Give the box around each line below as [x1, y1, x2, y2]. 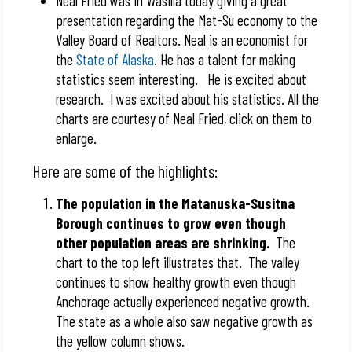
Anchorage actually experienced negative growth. [56, 292, 313, 310]
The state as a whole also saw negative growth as [56, 312, 313, 330]
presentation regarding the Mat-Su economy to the [56, 11, 318, 29]
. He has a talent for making [154, 50, 296, 68]
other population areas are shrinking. [56, 233, 270, 251]
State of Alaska [76, 50, 155, 68]
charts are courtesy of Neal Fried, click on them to [56, 109, 313, 127]
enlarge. [56, 129, 97, 147]
